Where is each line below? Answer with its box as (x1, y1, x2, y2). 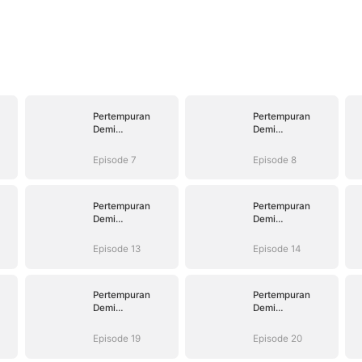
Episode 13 (93, 243, 141, 255)
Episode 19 (93, 333, 141, 345)
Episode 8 (253, 154, 297, 166)
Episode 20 (253, 333, 303, 345)
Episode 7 (93, 154, 137, 166)
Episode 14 (253, 243, 301, 255)
